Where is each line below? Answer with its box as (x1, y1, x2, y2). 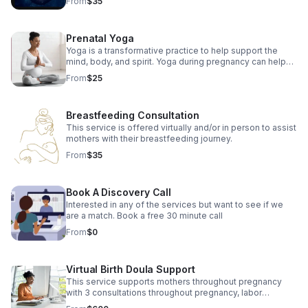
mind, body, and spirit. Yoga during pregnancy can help (66, 56, 286, 67)
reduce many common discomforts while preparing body (66, 67, 296, 78)
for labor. (66, 78, 102, 89)
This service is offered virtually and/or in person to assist (66, 122, 296, 133)
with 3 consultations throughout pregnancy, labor (66, 287, 262, 298)
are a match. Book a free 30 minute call (66, 210, 223, 221)
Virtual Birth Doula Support (66, 263, 195, 275)
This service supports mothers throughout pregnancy (66, 276, 282, 287)
